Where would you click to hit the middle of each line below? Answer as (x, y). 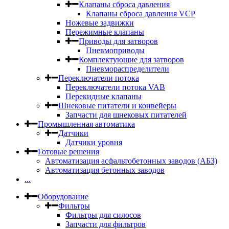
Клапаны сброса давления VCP (141, 14)
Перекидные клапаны (104, 96)
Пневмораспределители (128, 69)
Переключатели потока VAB (115, 87)
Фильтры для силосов (103, 215)
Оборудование (63, 197)
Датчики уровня (94, 142)
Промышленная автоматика (86, 124)
